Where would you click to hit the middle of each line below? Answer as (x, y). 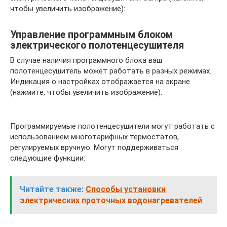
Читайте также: (52, 190)
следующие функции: (48, 158)
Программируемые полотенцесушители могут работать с (112, 126)
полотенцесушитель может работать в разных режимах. (111, 71)
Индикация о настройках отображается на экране (100, 82)
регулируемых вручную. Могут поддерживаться (94, 148)
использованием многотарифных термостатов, (94, 137)
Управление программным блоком (91, 34)
